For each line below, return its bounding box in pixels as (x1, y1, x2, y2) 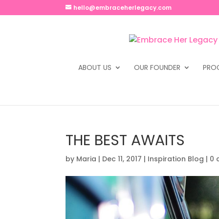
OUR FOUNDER (133, 63, 180, 72)
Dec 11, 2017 (102, 154, 142, 164)
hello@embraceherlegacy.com (73, 3, 172, 12)
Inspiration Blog (148, 154, 204, 164)
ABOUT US (78, 63, 111, 72)
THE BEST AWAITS (66, 130, 185, 151)
